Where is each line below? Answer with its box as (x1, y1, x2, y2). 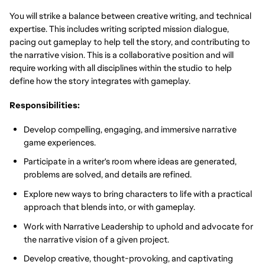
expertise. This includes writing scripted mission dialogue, (9, 23, 229, 35)
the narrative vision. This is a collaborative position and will (9, 49, 234, 61)
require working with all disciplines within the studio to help (9, 62, 232, 74)
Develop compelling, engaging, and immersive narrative (24, 123, 237, 135)
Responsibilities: (9, 99, 80, 111)
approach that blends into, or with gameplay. (24, 201, 195, 212)
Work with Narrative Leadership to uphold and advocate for (24, 220, 253, 232)
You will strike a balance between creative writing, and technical (9, 10, 251, 22)
